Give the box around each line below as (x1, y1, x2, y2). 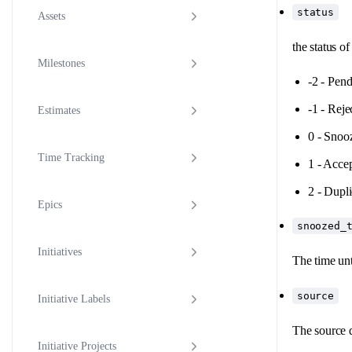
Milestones (38, 57, 85, 70)
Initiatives (38, 246, 82, 258)
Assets (38, 10, 65, 23)
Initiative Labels (38, 293, 110, 306)
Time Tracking (38, 152, 104, 164)
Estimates (38, 104, 80, 117)
